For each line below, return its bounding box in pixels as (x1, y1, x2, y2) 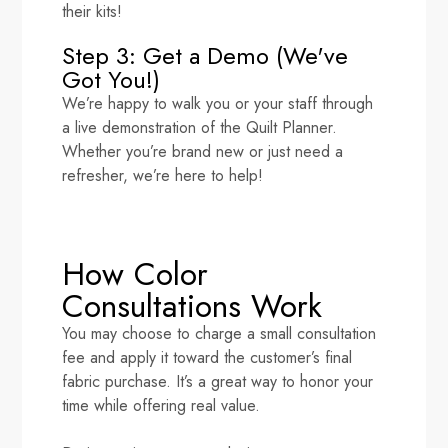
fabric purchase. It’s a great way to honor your (62, 369, 374, 393)
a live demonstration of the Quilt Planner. (62, 115, 338, 139)
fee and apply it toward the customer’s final (62, 345, 353, 369)
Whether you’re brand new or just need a (62, 139, 344, 163)
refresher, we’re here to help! (62, 163, 264, 187)
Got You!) (62, 61, 161, 97)
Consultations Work (62, 282, 323, 329)
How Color (62, 250, 209, 297)
